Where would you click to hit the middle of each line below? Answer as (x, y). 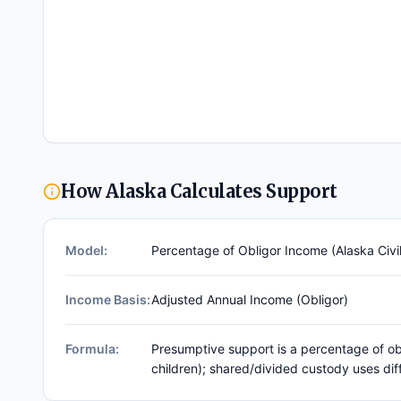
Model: (86, 250)
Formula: (92, 349)
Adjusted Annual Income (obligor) (250, 299)
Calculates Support (252, 191)
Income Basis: (108, 299)
